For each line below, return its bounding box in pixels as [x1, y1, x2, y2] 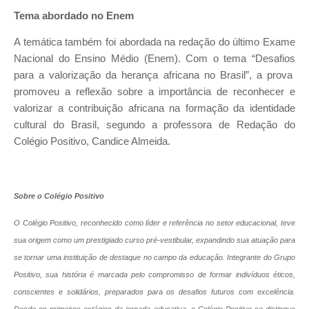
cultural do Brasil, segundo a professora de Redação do [14, 119, 295, 131]
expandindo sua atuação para [196, 236, 295, 245]
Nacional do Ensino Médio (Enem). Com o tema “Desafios [14, 53, 295, 65]
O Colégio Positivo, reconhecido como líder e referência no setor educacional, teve [14, 219, 295, 228]
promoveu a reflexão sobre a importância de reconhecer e [14, 86, 295, 98]
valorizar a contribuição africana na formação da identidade [14, 103, 295, 114]
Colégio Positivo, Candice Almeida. [14, 136, 170, 148]
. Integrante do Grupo [222, 253, 295, 262]
